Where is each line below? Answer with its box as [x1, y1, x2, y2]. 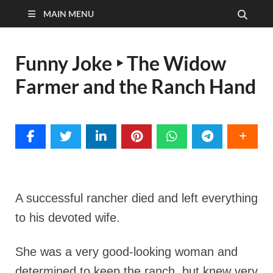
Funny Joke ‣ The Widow [15, 51, 226, 75]
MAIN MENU [43, 9, 94, 19]
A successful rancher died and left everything [15, 191, 258, 205]
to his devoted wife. [15, 211, 120, 224]
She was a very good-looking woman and [15, 245, 238, 258]
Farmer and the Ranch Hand [15, 74, 256, 98]
